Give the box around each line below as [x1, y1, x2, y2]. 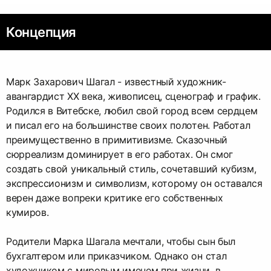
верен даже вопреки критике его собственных [6, 192, 223, 204]
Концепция [6, 24, 77, 41]
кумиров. [6, 206, 49, 219]
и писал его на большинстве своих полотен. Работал [6, 119, 250, 132]
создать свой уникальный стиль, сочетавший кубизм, [6, 163, 256, 175]
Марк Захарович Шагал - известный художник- [6, 76, 226, 88]
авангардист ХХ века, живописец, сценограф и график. [6, 90, 261, 103]
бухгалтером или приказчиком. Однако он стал [6, 250, 227, 263]
